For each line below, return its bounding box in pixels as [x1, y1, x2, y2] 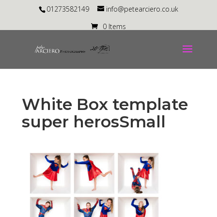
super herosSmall [21, 112, 166, 131]
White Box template [21, 94, 188, 114]
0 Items [102, 21, 126, 31]
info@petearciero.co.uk [106, 4, 178, 14]
